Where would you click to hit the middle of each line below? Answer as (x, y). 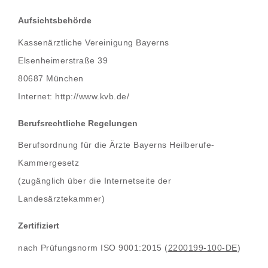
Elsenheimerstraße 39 (63, 60)
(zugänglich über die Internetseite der (95, 181)
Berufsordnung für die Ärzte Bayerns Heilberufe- (116, 145)
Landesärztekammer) (61, 199)
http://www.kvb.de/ (92, 96)
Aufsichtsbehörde (55, 20)
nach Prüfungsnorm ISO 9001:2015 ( (93, 247)
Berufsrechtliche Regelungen (78, 123)
